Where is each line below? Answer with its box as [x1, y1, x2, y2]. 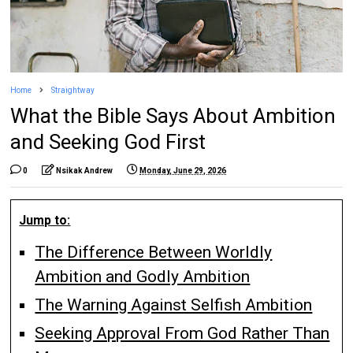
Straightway [51, 85, 95, 95]
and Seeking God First [10, 129, 206, 154]
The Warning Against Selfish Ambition [35, 295, 313, 314]
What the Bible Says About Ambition [10, 103, 336, 128]
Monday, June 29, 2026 [139, 165, 227, 175]
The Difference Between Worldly [35, 242, 273, 262]
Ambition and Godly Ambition [35, 266, 251, 286]
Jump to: [19, 212, 71, 228]
